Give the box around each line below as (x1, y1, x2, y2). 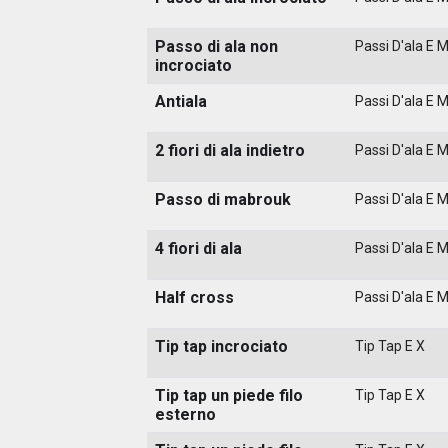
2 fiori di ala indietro (155, 140, 305, 160)
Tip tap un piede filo (155, 385, 303, 405)
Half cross (155, 287, 234, 307)
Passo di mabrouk (155, 189, 291, 209)
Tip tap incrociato (155, 336, 288, 356)
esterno (155, 404, 216, 424)
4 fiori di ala (155, 238, 242, 258)
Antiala (155, 91, 207, 111)
